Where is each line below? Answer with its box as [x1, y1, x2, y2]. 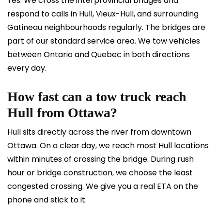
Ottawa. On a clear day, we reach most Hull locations [7, 140, 209, 151]
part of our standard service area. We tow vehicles [7, 35, 200, 46]
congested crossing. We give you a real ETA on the [7, 181, 198, 192]
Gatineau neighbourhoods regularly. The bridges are [7, 22, 205, 33]
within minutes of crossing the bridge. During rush [7, 154, 194, 165]
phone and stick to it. [7, 194, 87, 205]
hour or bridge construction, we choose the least [7, 167, 193, 178]
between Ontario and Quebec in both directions [7, 49, 190, 60]
